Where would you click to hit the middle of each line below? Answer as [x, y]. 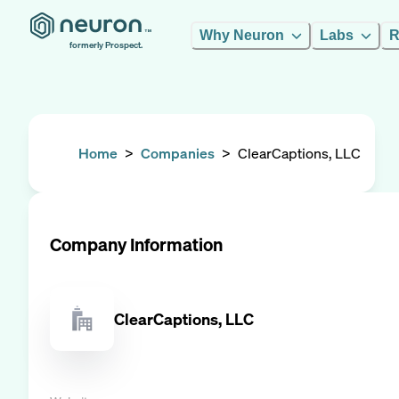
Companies [178, 153]
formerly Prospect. [106, 45]
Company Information [136, 244]
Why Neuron [242, 35]
